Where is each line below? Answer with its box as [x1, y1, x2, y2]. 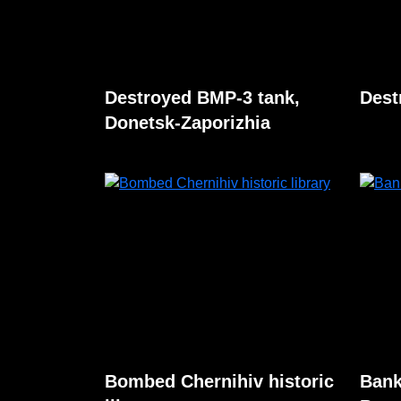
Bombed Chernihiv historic [105, 371, 334, 391]
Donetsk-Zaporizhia [105, 113, 270, 132]
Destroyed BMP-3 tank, [105, 88, 300, 107]
